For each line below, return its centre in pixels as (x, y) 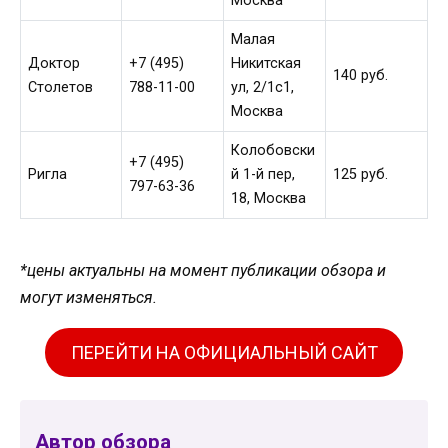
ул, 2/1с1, (263, 88)
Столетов (61, 88)
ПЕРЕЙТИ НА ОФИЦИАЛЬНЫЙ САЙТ (224, 352)
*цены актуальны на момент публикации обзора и (203, 270)
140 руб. (361, 76)
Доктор (54, 64)
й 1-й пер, (263, 175)
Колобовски (273, 151)
